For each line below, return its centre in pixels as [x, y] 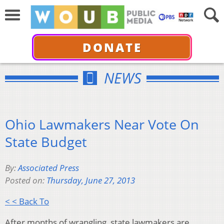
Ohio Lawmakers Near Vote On [102, 124]
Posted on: [26, 180]
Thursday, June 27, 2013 [91, 180]
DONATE [112, 47]
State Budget [46, 141]
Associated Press [48, 168]
